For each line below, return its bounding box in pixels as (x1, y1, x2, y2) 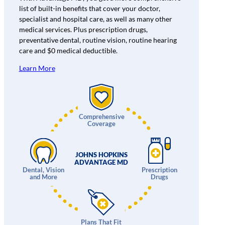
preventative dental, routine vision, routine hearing (19, 36, 177, 45)
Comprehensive (79, 112, 125, 121)
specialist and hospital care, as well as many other (19, 15, 172, 24)
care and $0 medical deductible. (19, 46, 118, 55)
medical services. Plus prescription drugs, (19, 25, 148, 34)
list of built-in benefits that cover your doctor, (19, 4, 160, 13)
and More (30, 172, 58, 181)
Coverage (87, 119, 116, 128)
